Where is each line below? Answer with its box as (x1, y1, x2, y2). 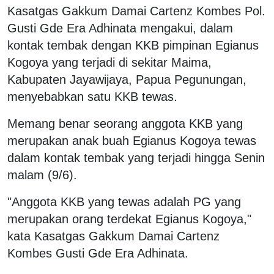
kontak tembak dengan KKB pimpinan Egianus (7, 38, 259, 52)
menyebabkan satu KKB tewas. (7, 89, 177, 103)
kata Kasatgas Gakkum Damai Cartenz (7, 229, 220, 243)
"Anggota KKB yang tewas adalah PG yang (7, 194, 241, 209)
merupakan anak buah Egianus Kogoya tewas (7, 133, 256, 147)
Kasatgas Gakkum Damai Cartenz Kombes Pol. (7, 4, 265, 18)
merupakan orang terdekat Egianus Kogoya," (7, 212, 251, 226)
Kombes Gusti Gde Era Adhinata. (7, 246, 188, 260)
